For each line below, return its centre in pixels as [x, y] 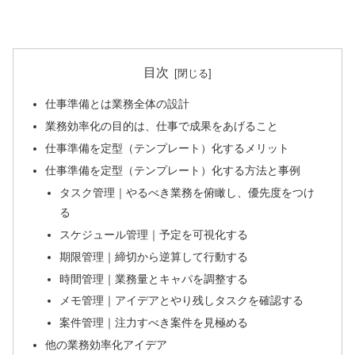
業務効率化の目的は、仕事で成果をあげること [162, 126]
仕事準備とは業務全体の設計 [118, 104]
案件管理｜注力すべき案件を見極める [153, 323]
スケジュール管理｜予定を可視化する [153, 234]
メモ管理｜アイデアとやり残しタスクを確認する [181, 301]
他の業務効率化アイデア [107, 345]
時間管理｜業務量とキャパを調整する [153, 279]
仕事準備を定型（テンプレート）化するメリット [168, 149]
